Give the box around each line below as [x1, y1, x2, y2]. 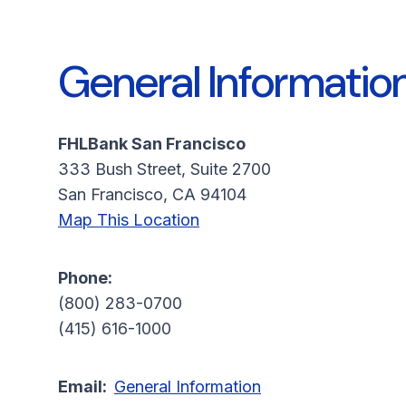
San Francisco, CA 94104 [58, 185, 246, 204]
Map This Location [58, 210, 199, 229]
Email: [58, 377, 114, 396]
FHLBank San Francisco [58, 134, 246, 153]
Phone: [58, 268, 112, 287]
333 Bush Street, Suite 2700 [58, 159, 271, 179]
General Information [114, 377, 261, 396]
